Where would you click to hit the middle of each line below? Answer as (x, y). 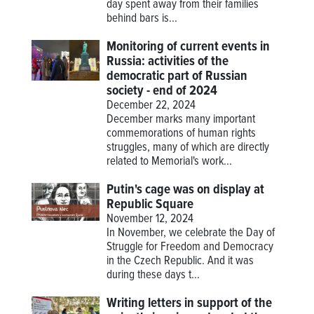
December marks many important (181, 120)
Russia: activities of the (168, 61)
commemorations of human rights (182, 134)
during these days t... (153, 275)
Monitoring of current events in (189, 47)
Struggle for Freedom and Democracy (190, 247)
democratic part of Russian (177, 76)
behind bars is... (142, 19)
